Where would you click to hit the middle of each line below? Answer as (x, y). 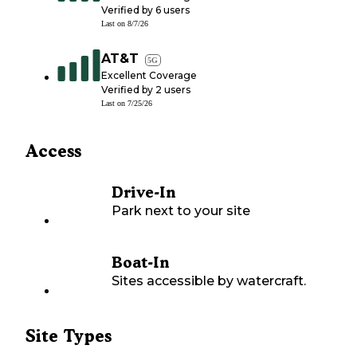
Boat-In (140, 263)
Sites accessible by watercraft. (209, 281)
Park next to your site (181, 211)
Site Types (69, 336)
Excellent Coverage (149, 76)
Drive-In (143, 193)
